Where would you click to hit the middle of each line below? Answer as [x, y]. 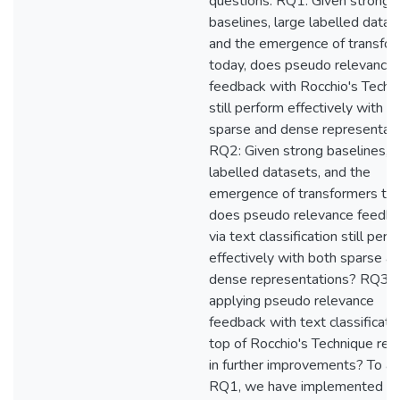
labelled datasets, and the [290, 172]
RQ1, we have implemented [296, 387]
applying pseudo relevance [292, 301]
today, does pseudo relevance [302, 65]
